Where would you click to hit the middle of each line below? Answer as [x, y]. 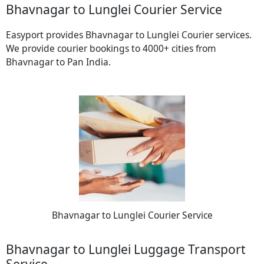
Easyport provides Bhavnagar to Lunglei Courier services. [129, 34]
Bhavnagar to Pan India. [58, 62]
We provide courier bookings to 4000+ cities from [111, 48]
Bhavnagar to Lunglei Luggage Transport [126, 249]
